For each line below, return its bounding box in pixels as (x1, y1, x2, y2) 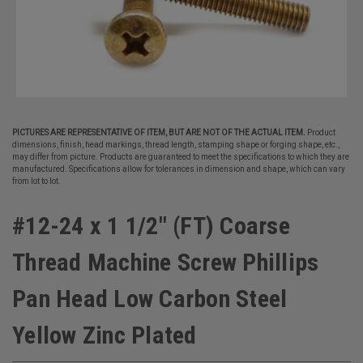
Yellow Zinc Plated (12, 321, 197, 349)
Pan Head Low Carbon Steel (12, 284, 288, 313)
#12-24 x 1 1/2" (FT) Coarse (12, 211, 290, 240)
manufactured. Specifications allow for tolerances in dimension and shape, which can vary (12, 164, 345, 173)
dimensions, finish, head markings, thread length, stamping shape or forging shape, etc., (12, 140, 340, 149)
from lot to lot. (12, 177, 61, 186)
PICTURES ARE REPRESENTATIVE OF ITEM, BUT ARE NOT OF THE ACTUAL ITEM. (12, 128, 305, 137)
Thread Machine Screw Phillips (12, 248, 319, 276)
